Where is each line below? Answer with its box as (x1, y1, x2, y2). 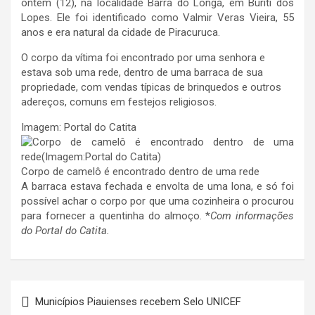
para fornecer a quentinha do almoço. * (21, 210, 211, 222)
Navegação (10, 281, 99, 301)
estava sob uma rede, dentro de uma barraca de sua (21, 66, 263, 79)
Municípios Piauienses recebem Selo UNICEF (35, 295, 241, 308)
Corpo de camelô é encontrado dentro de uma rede (21, 165, 259, 178)
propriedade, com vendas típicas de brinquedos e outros (21, 81, 281, 94)
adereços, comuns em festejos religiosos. (21, 96, 217, 108)
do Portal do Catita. (21, 224, 110, 237)
